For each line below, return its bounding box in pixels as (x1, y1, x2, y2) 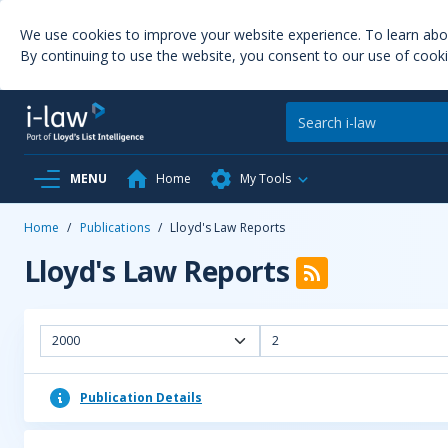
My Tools (240, 170, 291, 187)
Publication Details (80, 389, 202, 406)
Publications (79, 219, 151, 236)
